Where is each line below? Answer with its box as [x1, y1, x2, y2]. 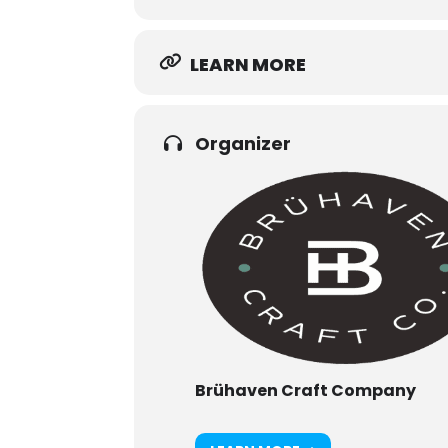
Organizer [195, 131, 292, 156]
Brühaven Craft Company [195, 379, 417, 402]
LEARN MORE [190, 52, 307, 77]
